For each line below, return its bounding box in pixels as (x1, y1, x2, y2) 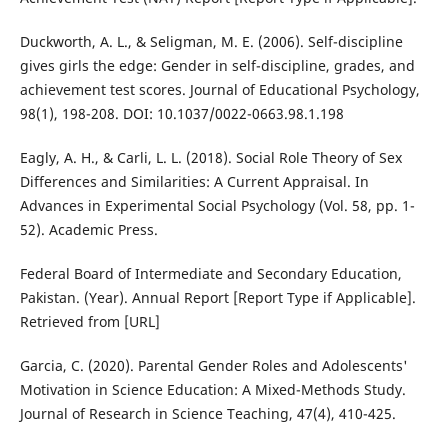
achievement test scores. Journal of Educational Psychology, (19, 80, 420, 100)
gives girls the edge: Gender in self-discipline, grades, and (19, 56, 415, 76)
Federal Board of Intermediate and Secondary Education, (19, 264, 402, 284)
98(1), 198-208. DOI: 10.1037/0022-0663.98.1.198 (19, 104, 344, 124)
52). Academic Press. (19, 220, 158, 240)
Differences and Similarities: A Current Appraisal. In (19, 172, 369, 192)
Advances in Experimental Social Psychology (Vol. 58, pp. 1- (19, 196, 415, 216)
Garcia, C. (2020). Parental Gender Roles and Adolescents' (19, 356, 408, 376)
